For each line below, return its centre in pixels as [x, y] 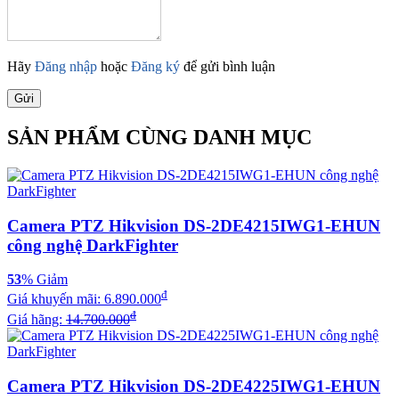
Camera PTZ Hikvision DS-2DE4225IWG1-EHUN [194, 386]
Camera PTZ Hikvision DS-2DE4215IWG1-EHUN [194, 225]
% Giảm [45, 280]
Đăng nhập [66, 67]
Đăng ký [155, 67]
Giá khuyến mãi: [56, 299]
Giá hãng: [37, 320]
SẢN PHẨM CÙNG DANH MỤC [159, 138]
